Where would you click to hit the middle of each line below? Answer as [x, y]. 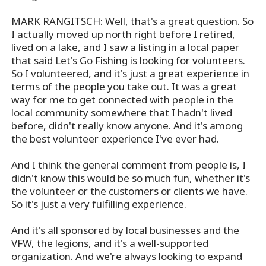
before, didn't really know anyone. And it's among [127, 126]
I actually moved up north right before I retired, [123, 34]
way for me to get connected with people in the [123, 100]
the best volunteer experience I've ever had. [115, 139]
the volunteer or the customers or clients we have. [130, 191]
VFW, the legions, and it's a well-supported [110, 243]
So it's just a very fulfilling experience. [99, 204]
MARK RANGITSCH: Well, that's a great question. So [133, 21]
